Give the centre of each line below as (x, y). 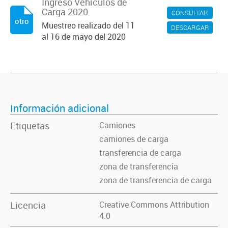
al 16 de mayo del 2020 (84, 37)
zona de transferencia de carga (155, 180)
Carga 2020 (65, 12)
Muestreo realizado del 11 (88, 25)
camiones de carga (134, 139)
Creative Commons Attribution (154, 205)
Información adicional (60, 108)
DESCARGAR (190, 27)
